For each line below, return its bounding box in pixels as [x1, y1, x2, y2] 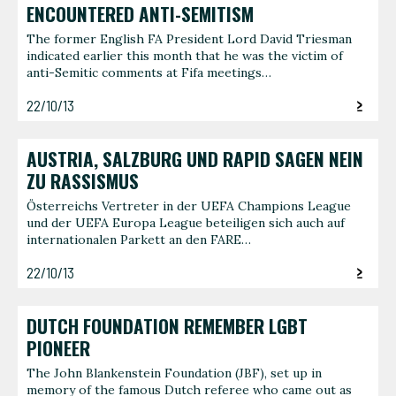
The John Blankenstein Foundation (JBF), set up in [27, 365, 322, 382]
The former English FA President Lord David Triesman [27, 31, 352, 48]
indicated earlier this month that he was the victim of [27, 48, 343, 65]
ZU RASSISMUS [27, 167, 139, 194]
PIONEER [27, 334, 90, 362]
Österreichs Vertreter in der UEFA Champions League [27, 198, 351, 215]
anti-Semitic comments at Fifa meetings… [27, 65, 271, 81]
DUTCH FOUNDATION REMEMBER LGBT [27, 312, 308, 339]
